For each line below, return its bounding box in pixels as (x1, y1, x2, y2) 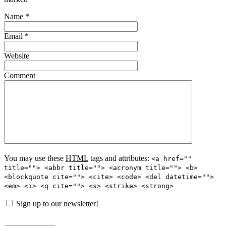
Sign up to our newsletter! (16, 199, 98, 208)
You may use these (4, 154, 66, 163)
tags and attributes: (88, 154, 149, 163)
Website (4, 51, 29, 61)
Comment (4, 71, 35, 80)
